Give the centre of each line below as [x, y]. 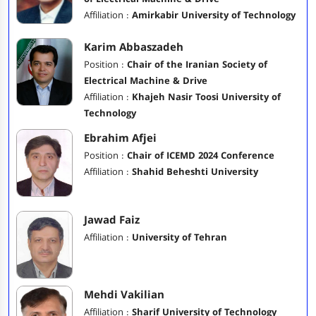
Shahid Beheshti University [195, 172]
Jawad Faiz [112, 220]
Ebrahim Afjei [120, 138]
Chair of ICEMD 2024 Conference [201, 156]
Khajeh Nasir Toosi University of [206, 97]
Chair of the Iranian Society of [197, 65]
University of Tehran [180, 237]
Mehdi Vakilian [124, 295]
